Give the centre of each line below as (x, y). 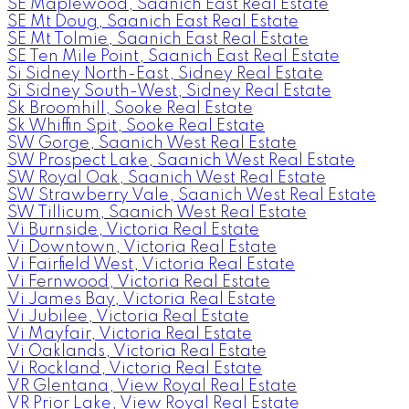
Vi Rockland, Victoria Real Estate (135, 368)
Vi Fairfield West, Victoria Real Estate (151, 264)
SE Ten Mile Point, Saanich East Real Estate (173, 56)
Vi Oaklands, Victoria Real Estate (137, 351)
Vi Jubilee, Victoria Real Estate (128, 316)
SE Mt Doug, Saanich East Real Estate (153, 21)
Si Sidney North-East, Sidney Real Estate (165, 73)
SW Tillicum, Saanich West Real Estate (157, 212)
